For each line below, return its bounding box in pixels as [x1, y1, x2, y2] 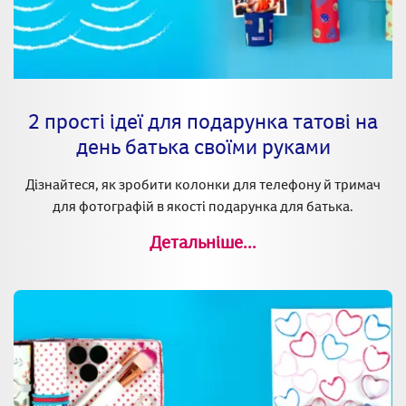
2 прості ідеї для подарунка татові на [28, 107, 378, 135]
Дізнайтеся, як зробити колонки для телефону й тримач [25, 175, 381, 194]
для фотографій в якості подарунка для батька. [53, 197, 353, 216]
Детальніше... [150, 229, 256, 253]
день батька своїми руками [75, 132, 331, 160]
